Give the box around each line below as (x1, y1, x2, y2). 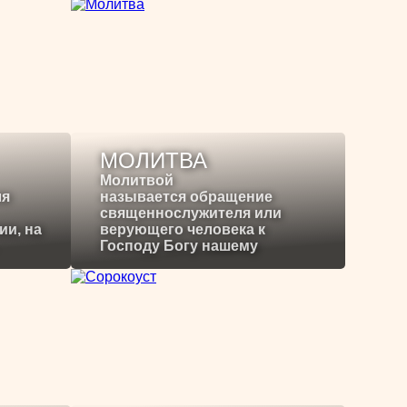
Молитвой (100, 173, 174, 189)
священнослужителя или (100, 205, 282, 222)
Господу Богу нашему (100, 238, 258, 254)
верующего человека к (100, 222, 265, 238)
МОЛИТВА (100, 148, 207, 174)
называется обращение (100, 189, 273, 205)
